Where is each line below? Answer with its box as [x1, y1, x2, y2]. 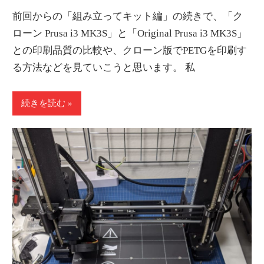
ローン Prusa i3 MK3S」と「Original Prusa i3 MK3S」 [12, 28, 247, 39]
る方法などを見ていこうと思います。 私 [12, 62, 196, 74]
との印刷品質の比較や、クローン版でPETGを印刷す [12, 45, 247, 57]
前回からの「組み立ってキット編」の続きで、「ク [12, 11, 243, 22]
